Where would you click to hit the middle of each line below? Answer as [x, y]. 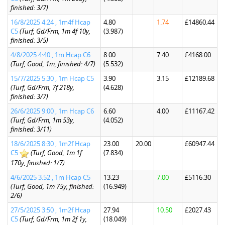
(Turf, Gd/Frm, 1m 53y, [42, 120]
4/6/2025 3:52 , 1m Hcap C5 [50, 177]
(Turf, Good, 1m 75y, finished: [52, 186]
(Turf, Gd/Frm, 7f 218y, [42, 87]
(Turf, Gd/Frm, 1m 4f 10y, [55, 31]
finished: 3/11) [31, 129]
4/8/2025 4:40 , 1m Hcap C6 [50, 55]
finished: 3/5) [29, 40]
